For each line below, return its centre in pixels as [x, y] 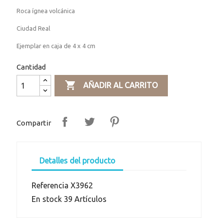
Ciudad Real [34, 28]
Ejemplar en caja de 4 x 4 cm [56, 46]
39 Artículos [85, 199]
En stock [47, 199]
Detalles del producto [78, 161]
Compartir [34, 123]
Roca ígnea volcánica [46, 11]
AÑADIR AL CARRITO [120, 85]
